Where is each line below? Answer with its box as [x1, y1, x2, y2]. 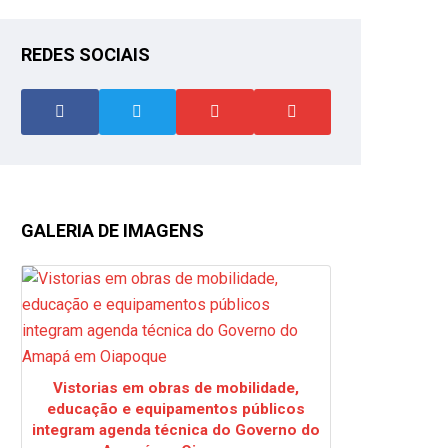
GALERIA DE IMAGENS [21, 219, 204, 241]
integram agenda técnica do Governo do [32, 420, 320, 439]
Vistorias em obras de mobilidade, [53, 378, 299, 397]
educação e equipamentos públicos [47, 399, 305, 418]
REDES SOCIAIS [21, 43, 150, 65]
